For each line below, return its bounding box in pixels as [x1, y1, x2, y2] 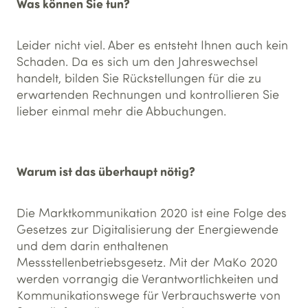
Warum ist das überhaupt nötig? [16, 163, 195, 179]
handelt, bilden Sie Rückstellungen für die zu [16, 70, 261, 85]
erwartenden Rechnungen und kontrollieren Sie [16, 87, 279, 102]
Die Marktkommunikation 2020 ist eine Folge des [16, 205, 287, 220]
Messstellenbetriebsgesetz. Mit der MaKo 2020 [16, 254, 278, 269]
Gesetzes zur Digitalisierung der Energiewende [16, 221, 278, 236]
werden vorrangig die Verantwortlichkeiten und [16, 271, 278, 286]
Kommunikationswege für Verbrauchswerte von [16, 287, 280, 302]
